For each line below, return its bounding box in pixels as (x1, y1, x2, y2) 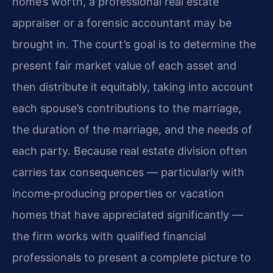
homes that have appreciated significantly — (12, 208, 243, 222)
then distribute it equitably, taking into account (12, 80, 253, 94)
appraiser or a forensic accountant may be (12, 16, 232, 30)
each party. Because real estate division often (12, 144, 247, 158)
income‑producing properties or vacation (12, 187, 224, 200)
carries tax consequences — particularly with (12, 166, 244, 179)
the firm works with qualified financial (12, 230, 206, 243)
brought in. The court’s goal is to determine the (12, 38, 256, 51)
